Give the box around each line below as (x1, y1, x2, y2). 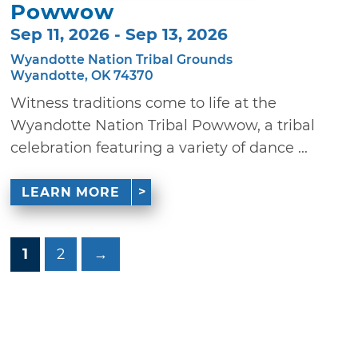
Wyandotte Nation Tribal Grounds (10, 52, 233, 68)
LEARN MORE (21, 184, 120, 200)
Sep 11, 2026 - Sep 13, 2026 (10, 25, 229, 45)
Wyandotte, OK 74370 (10, 68, 154, 84)
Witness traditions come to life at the (10, 94, 277, 113)
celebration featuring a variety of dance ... (10, 139, 308, 157)
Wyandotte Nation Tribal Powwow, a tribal (10, 117, 316, 135)
